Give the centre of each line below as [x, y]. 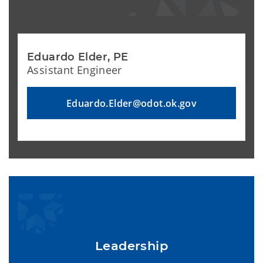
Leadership [131, 246]
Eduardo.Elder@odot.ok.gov [131, 104]
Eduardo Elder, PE [78, 57]
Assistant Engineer [75, 70]
